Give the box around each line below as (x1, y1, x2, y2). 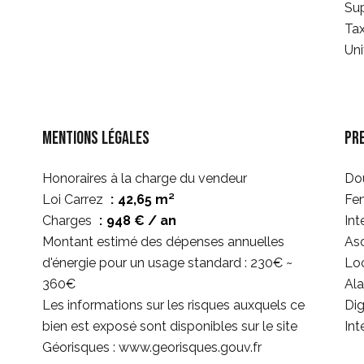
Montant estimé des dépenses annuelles (42, 234, 284, 249)
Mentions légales (42, 128, 149, 149)
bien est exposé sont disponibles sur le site (42, 318, 297, 334)
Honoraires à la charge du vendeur (42, 171, 247, 186)
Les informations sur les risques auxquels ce (42, 297, 305, 313)
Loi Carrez (42, 192, 106, 207)
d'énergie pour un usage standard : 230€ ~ (42, 255, 292, 271)
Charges (42, 213, 95, 228)
